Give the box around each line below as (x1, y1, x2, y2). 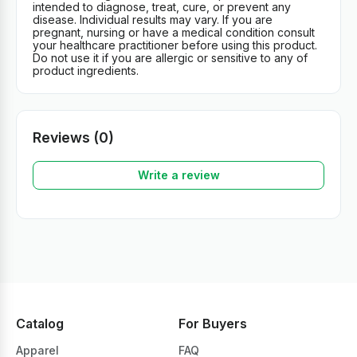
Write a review (137, 168, 220, 182)
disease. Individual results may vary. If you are (33, 12, 273, 26)
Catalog (16, 315, 64, 331)
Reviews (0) (33, 128, 114, 146)
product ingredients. (33, 63, 139, 77)
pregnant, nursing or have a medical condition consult (33, 25, 315, 39)
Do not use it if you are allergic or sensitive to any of (33, 50, 308, 65)
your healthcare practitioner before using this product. (33, 37, 317, 52)
